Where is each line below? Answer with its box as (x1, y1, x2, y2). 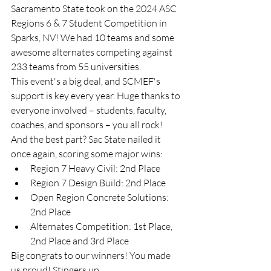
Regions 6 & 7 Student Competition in (11, 17, 169, 29)
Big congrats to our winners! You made (11, 249, 172, 261)
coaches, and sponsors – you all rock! (11, 119, 163, 131)
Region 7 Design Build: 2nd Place (30, 177, 166, 189)
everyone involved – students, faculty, (11, 104, 168, 116)
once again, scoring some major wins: (11, 148, 163, 160)
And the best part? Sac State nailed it (11, 133, 163, 145)
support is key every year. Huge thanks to (11, 90, 182, 102)
